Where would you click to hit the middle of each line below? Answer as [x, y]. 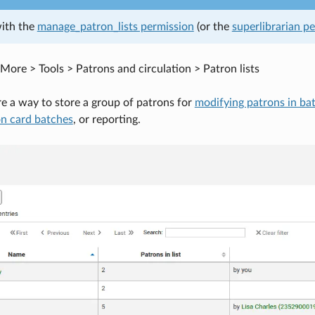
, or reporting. [107, 119]
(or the [213, 26]
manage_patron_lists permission [115, 26]
